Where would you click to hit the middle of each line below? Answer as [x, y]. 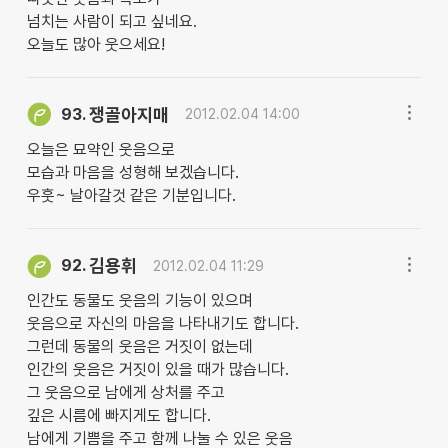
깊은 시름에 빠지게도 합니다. [118, 416]
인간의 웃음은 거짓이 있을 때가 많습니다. [157, 370]
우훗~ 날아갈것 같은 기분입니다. [131, 196]
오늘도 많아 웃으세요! [95, 44]
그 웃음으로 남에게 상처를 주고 [125, 393]
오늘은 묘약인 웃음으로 [100, 150]
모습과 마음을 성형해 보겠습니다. [132, 173]
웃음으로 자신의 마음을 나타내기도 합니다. [162, 324]
